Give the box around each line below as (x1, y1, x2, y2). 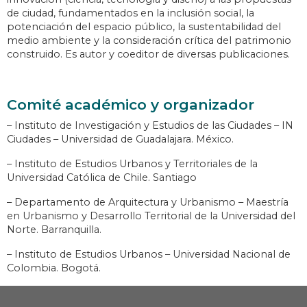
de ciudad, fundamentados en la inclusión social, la (7, 7, 254, 20)
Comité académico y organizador (7, 96, 254, 114)
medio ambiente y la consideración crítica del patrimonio (7, 34, 291, 47)
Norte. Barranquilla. (7, 223, 101, 236)
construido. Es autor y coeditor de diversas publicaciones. (7, 48, 290, 61)
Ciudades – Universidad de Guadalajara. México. (7, 133, 234, 146)
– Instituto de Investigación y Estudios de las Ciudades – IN (7, 119, 293, 132)
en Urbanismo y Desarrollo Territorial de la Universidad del (7, 210, 295, 223)
